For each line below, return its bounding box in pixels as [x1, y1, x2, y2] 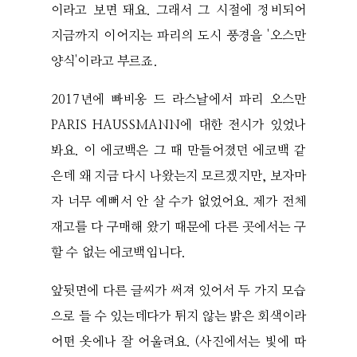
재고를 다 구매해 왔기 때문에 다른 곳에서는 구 [51, 221, 306, 234]
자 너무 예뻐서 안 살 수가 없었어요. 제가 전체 [51, 195, 306, 209]
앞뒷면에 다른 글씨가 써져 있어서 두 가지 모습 [51, 284, 306, 298]
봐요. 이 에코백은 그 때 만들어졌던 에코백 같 [51, 144, 306, 158]
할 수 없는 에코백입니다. [51, 246, 186, 260]
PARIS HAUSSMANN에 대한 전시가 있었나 [51, 119, 306, 132]
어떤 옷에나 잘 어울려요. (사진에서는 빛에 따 [51, 335, 306, 349]
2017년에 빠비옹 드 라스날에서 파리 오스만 [51, 93, 306, 107]
